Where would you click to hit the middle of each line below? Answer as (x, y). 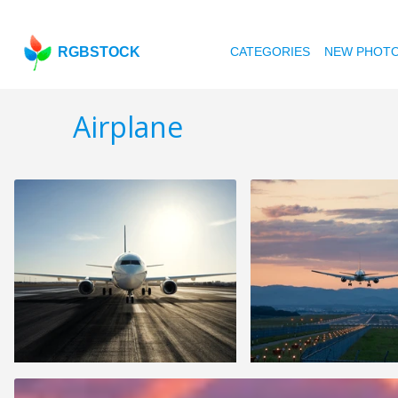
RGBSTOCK (99, 52)
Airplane (128, 127)
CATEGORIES (271, 52)
